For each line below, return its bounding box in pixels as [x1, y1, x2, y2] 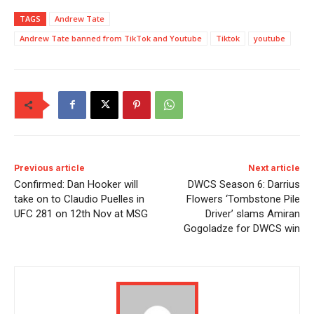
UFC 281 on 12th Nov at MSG [14, 207, 148, 220]
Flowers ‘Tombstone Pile [186, 192, 300, 205]
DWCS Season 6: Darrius [187, 177, 300, 191]
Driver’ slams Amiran [205, 207, 300, 220]
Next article [247, 162, 300, 173]
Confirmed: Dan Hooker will [14, 177, 138, 191]
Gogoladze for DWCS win [183, 221, 300, 235]
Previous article [14, 162, 85, 173]
